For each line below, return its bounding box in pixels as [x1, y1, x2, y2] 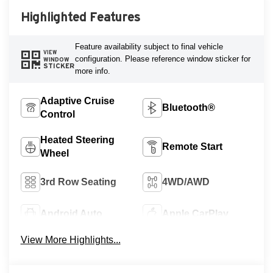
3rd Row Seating [40, 176, 116, 187]
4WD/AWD [162, 176, 210, 187]
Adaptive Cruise [40, 95, 115, 106]
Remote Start [162, 141, 222, 152]
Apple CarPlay [162, 208, 229, 219]
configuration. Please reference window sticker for [74, 54, 250, 64]
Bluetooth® [162, 102, 215, 113]
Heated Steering [40, 134, 115, 145]
